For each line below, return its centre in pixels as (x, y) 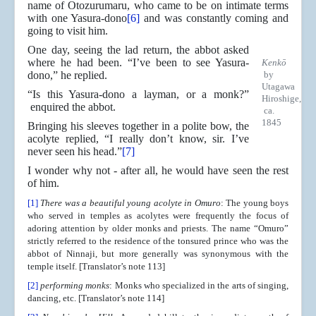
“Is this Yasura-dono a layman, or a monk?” (138, 95)
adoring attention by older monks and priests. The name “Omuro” (158, 229)
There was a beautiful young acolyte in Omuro (130, 203)
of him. (43, 183)
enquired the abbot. (72, 107)
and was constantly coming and (214, 18)
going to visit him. (68, 31)
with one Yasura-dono (78, 18)
